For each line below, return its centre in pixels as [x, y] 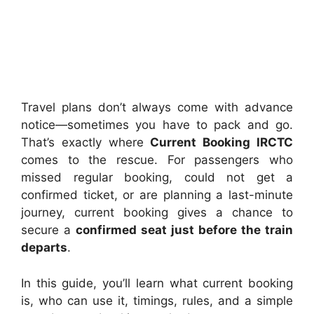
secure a [48, 230]
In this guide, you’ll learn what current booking [157, 283]
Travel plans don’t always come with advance [157, 108]
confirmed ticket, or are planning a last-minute [157, 195]
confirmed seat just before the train [184, 230]
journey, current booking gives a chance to [157, 213]
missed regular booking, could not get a [157, 178]
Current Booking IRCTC [222, 143]
